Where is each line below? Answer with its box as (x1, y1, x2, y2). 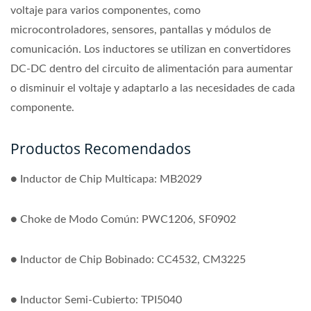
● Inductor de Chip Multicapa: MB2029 (10, 173, 202, 185)
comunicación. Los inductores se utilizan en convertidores (10, 43, 291, 55)
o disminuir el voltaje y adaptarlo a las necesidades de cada (10, 82, 295, 94)
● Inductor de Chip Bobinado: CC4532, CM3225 (10, 253, 246, 265)
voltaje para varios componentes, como (10, 4, 201, 16)
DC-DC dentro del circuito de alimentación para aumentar (10, 62, 293, 74)
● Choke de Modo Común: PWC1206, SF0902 (10, 213, 236, 225)
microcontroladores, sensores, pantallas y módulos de (10, 24, 271, 35)
